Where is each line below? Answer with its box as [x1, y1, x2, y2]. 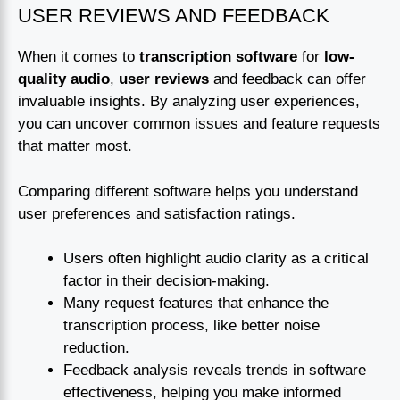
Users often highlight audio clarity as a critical [63, 250, 369, 268]
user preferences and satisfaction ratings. [18, 204, 296, 222]
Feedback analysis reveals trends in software [63, 362, 366, 379]
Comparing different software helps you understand [18, 182, 358, 200]
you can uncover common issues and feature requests [18, 115, 380, 133]
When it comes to [18, 48, 139, 66]
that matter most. [18, 137, 132, 155]
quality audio [18, 71, 110, 88]
